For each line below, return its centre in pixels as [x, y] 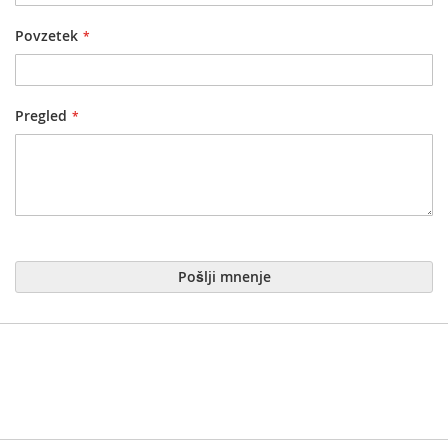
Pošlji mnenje [224, 276]
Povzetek [46, 35]
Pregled [41, 115]
